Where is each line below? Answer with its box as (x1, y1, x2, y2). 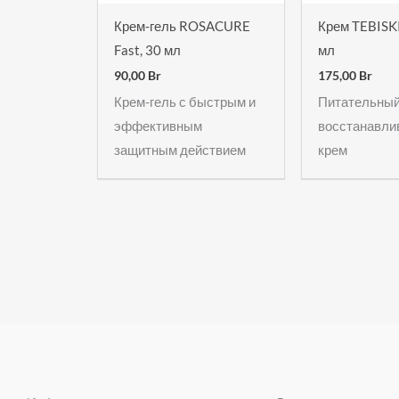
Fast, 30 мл (114, 41, 181, 58)
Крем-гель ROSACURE (114, 17, 250, 34)
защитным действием (114, 142, 246, 159)
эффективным (114, 118, 202, 134)
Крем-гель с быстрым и (114, 94, 256, 110)
